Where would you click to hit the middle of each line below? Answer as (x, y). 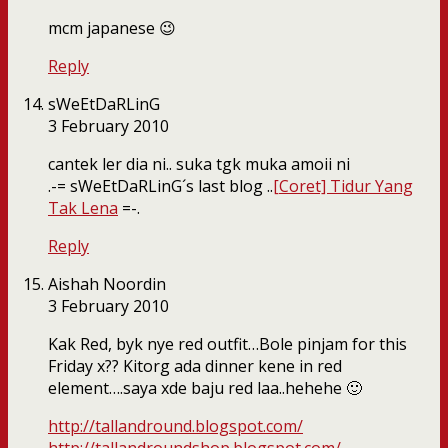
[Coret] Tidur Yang (343, 186)
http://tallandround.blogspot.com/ (175, 426)
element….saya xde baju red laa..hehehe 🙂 (205, 388)
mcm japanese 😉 (112, 28)
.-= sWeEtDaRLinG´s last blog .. (160, 186)
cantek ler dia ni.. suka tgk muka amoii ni (199, 164)
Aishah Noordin (107, 284)
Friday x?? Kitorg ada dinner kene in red (195, 366)
